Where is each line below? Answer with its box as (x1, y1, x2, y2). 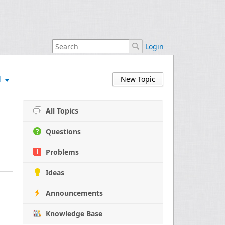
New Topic (121, 74, 155, 84)
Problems (46, 147, 79, 157)
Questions (46, 127, 81, 136)
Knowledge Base (46, 209, 102, 218)
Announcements (46, 188, 103, 198)
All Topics (46, 106, 78, 116)
